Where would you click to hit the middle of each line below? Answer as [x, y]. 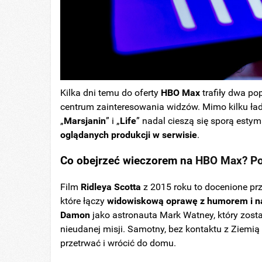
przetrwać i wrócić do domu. [118, 243]
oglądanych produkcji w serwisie [129, 135]
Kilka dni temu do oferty [111, 93]
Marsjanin [85, 121]
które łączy [83, 201]
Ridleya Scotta [111, 187]
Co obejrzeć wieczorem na [128, 161]
